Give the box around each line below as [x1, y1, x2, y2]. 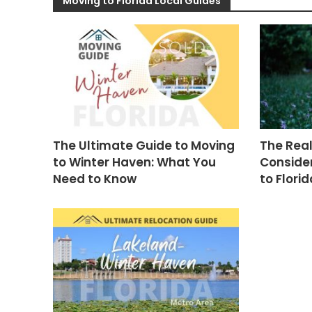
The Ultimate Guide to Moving [52, 137, 235, 154]
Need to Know [52, 171, 136, 187]
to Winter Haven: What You [52, 154, 216, 171]
